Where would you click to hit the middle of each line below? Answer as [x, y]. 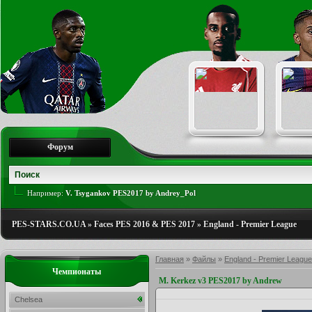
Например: [46, 193]
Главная [170, 259]
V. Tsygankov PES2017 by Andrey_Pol [131, 193]
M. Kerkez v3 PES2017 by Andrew [220, 281]
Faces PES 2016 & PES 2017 [145, 224]
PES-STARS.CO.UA [49, 224]
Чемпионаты [77, 272]
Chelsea [29, 299]
